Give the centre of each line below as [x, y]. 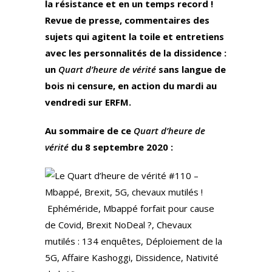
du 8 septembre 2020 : [121, 147]
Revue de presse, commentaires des [127, 20]
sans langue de [191, 69]
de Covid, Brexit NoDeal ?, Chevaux [118, 225]
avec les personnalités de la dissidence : [136, 53]
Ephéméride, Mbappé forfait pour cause [130, 208]
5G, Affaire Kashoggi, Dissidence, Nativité [132, 257]
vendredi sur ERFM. [88, 102]
